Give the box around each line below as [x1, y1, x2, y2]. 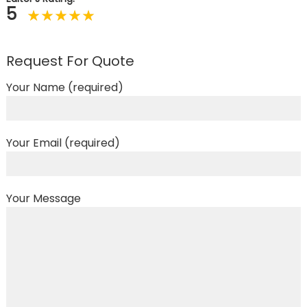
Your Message [5, 191, 81, 207]
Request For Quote [5, 51, 134, 71]
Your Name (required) [5, 79, 123, 96]
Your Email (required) [5, 135, 120, 151]
